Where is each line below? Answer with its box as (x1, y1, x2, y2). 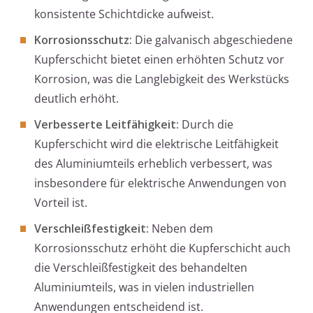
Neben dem (149, 221, 213, 237)
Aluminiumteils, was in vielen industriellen (34, 279, 254, 296)
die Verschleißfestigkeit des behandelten (34, 260, 247, 276)
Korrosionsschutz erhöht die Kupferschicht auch (34, 240, 291, 256)
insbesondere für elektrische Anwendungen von (34, 175, 286, 191)
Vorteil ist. (34, 195, 87, 211)
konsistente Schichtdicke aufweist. (34, 6, 214, 22)
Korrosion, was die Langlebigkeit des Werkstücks (34, 71, 289, 87)
